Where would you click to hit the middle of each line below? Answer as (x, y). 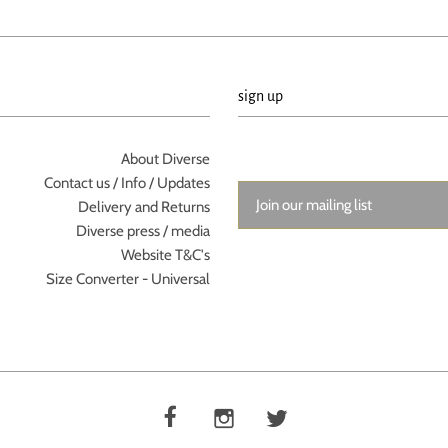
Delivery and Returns (144, 207)
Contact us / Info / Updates (127, 183)
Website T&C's (166, 255)
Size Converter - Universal (128, 279)
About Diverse (166, 159)
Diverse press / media (143, 231)
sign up (260, 96)
